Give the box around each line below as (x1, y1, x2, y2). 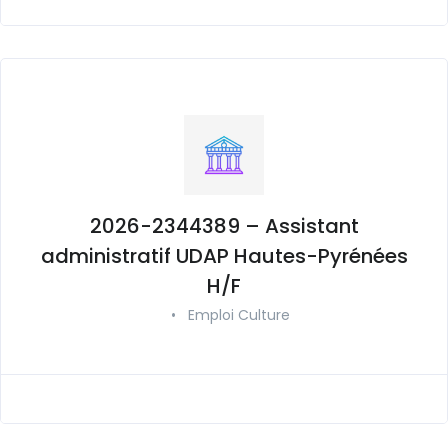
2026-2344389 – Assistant (89, 211, 359, 240)
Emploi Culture (187, 304, 290, 325)
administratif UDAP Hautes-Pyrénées (40, 241, 408, 270)
